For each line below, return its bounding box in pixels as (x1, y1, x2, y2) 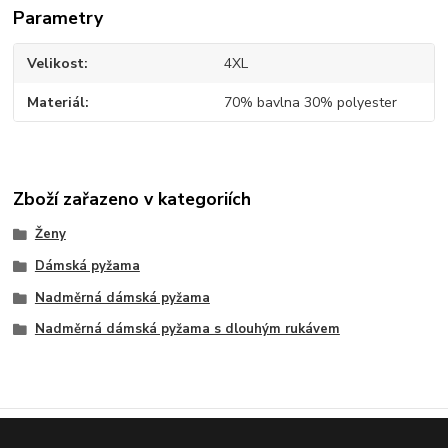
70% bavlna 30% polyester (223, 92, 397, 112)
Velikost (27, 54, 85, 74)
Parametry (13, 6, 104, 31)
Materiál (27, 92, 86, 112)
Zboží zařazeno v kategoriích (13, 186, 252, 211)
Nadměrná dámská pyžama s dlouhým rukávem (34, 320, 340, 339)
